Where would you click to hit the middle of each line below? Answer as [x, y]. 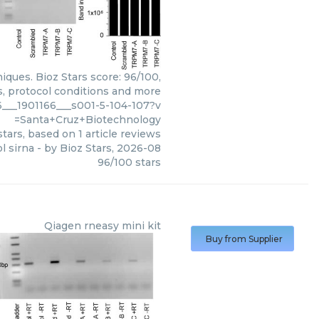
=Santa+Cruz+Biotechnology [87, 120]
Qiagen [62, 226]
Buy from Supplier [244, 239]
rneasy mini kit [122, 226]
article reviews [121, 134]
